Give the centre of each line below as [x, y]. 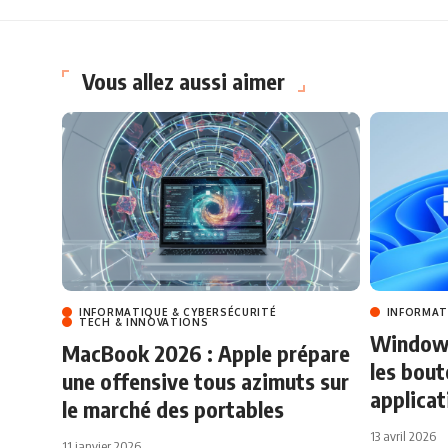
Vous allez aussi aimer [183, 81]
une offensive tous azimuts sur [205, 380]
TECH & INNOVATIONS [144, 321]
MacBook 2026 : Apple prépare [206, 352]
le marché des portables [173, 408]
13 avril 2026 [402, 435]
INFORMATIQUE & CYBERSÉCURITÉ [178, 311]
